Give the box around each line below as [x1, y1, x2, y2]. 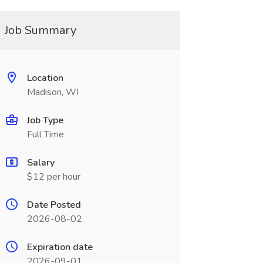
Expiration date [26, 241, 93, 254]
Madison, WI [26, 86, 79, 99]
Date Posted [26, 198, 81, 211]
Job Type [26, 114, 63, 127]
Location [26, 72, 63, 85]
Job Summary [4, 22, 76, 38]
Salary [26, 156, 55, 169]
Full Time [26, 128, 64, 141]
